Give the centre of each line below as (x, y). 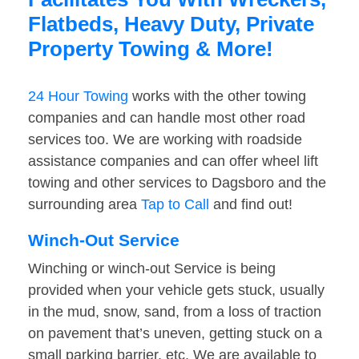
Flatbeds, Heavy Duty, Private (171, 24)
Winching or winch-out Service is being (152, 269)
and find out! (251, 205)
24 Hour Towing (78, 97)
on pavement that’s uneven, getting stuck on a (175, 334)
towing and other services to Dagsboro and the (177, 183)
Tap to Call (175, 205)
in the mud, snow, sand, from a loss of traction (175, 312)
